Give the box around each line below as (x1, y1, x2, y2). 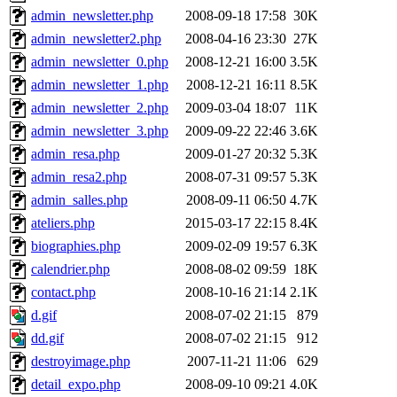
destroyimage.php (31, 354, 130, 370)
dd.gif (31, 331, 64, 346)
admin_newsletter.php (31, 8, 153, 24)
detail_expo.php (31, 377, 121, 393)
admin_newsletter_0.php (31, 54, 168, 70)
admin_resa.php (31, 146, 120, 162)
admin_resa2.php (31, 169, 127, 185)
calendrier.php (31, 261, 110, 277)
